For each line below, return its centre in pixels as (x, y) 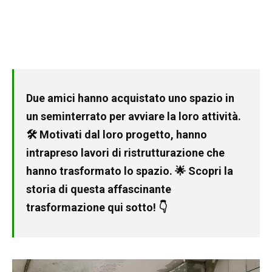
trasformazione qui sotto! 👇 (97, 208)
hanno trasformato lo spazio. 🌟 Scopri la (130, 171)
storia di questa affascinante (99, 189)
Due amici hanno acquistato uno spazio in (130, 98)
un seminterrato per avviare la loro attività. (134, 117)
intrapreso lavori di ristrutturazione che (125, 153)
